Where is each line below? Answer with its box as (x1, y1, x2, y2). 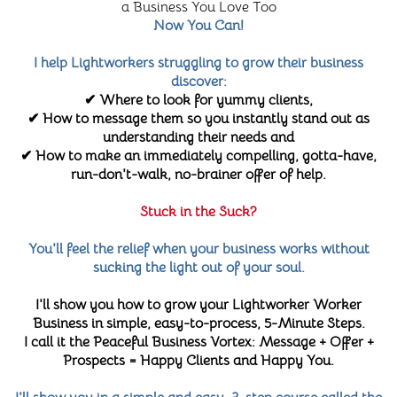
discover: (170, 73, 227, 91)
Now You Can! (153, 17, 244, 35)
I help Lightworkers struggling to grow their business (34, 54, 363, 73)
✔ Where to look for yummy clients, (84, 91, 313, 110)
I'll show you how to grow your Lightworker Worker (35, 296, 362, 315)
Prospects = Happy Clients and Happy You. (63, 352, 334, 370)
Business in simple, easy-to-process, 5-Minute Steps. (32, 315, 365, 333)
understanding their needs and (103, 128, 294, 147)
